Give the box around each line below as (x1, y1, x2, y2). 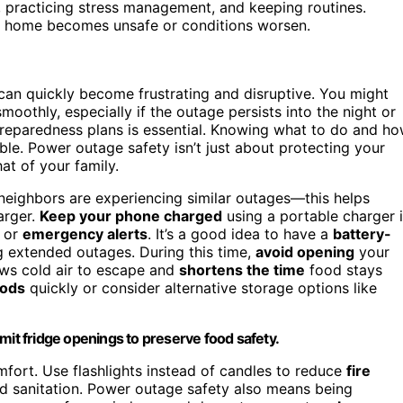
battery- (333, 224, 391, 243)
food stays (305, 260, 382, 279)
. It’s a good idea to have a (148, 224, 333, 243)
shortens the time (179, 260, 305, 279)
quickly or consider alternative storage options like (25, 278, 377, 297)
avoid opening (255, 242, 354, 261)
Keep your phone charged (40, 206, 222, 225)
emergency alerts (22, 224, 148, 243)
